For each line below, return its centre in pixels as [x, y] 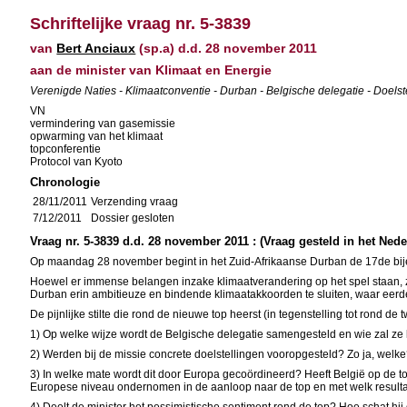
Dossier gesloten [133, 218]
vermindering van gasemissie [103, 124]
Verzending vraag [135, 202]
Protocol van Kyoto [77, 162]
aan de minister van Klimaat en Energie [151, 70]
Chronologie [65, 182]
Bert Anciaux [96, 48]
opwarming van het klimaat [97, 136]
